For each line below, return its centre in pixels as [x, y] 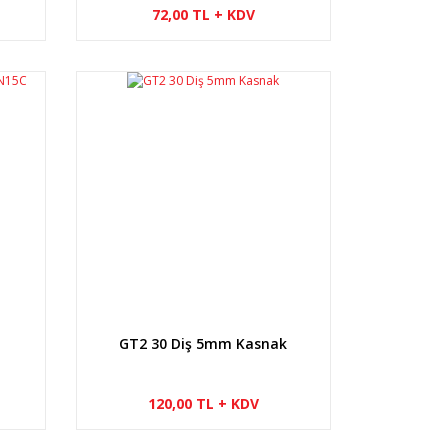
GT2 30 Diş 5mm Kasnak [203, 343]
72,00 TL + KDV [203, 14]
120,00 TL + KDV [203, 403]
